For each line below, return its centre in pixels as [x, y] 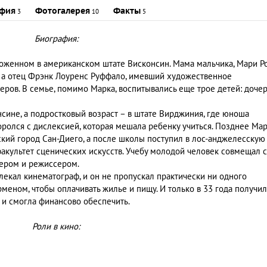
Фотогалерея [63, 11]
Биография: [56, 39]
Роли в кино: [56, 227]
